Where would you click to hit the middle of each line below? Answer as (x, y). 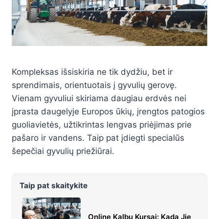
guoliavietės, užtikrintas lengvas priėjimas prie (102, 125)
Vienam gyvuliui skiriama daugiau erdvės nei (99, 99)
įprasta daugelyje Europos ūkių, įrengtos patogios (108, 112)
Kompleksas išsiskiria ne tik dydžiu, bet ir (92, 72)
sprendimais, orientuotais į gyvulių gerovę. (94, 85)
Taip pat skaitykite (54, 186)
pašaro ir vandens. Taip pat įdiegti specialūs (98, 138)
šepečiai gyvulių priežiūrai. (63, 151)
